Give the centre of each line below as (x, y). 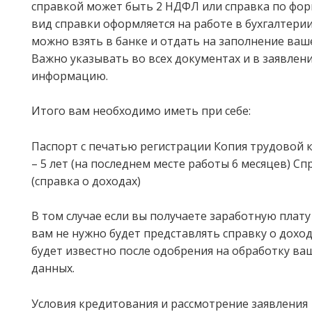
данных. (53, 268)
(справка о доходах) (86, 181)
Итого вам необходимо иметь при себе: (141, 111)
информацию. (70, 76)
